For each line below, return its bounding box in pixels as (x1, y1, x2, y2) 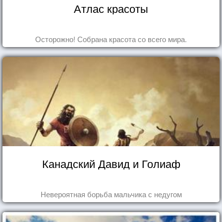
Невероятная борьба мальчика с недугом (40, 188, 182, 199)
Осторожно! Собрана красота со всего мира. (35, 33, 187, 44)
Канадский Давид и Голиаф (42, 155, 180, 171)
